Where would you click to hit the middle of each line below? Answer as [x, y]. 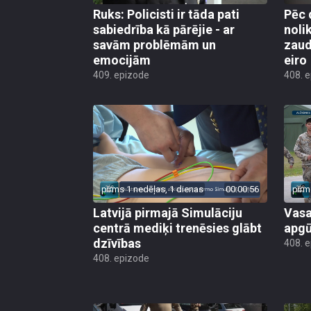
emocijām [122, 60]
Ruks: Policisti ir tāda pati [166, 14]
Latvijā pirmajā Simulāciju [168, 213]
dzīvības [117, 244]
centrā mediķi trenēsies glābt [177, 228]
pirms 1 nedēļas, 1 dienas [152, 190]
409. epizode [121, 75]
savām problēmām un [154, 44]
